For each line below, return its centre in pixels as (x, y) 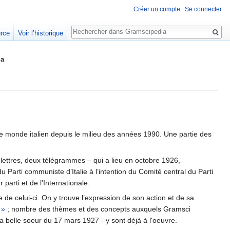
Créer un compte (157, 9)
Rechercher (99, 26)
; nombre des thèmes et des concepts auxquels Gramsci (98, 209)
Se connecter (203, 9)
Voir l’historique (40, 33)
